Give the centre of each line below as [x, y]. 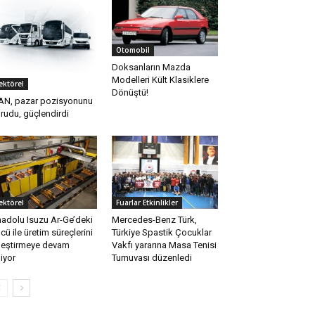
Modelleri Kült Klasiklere [160, 80]
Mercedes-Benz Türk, [154, 219]
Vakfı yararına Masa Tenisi [164, 245]
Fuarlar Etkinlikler [147, 202]
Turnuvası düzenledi [152, 257]
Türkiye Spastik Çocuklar [161, 232]
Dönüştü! [130, 93]
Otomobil [133, 50]
